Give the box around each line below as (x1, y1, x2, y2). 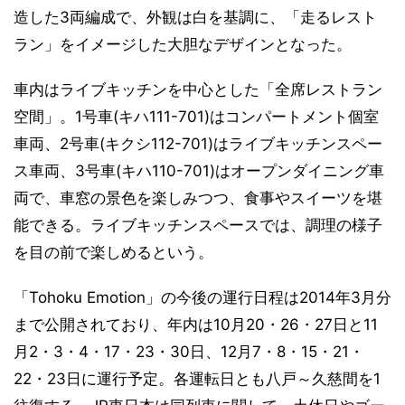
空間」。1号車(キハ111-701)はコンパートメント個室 (14, 108, 379, 126)
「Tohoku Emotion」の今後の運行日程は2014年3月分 (14, 288, 391, 306)
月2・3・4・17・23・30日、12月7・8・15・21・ (14, 343, 364, 361)
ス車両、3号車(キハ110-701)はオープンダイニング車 (14, 162, 384, 180)
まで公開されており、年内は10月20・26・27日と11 (14, 316, 378, 334)
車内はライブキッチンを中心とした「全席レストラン (14, 80, 382, 99)
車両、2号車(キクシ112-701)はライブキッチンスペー (14, 135, 382, 153)
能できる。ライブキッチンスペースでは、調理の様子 (14, 216, 382, 234)
